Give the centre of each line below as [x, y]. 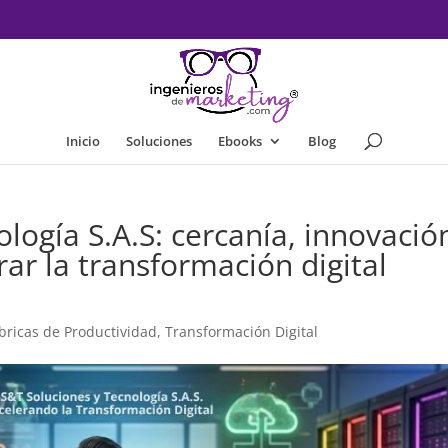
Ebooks [240, 140]
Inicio [83, 140]
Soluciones [159, 140]
